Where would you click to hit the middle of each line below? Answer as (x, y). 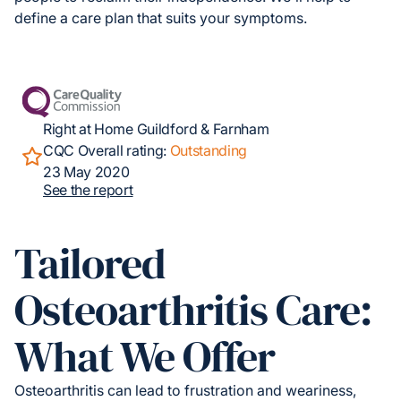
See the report (88, 190)
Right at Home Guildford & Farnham (156, 129)
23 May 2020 (86, 172)
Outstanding (209, 151)
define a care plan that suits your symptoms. (161, 18)
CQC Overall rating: (107, 151)
